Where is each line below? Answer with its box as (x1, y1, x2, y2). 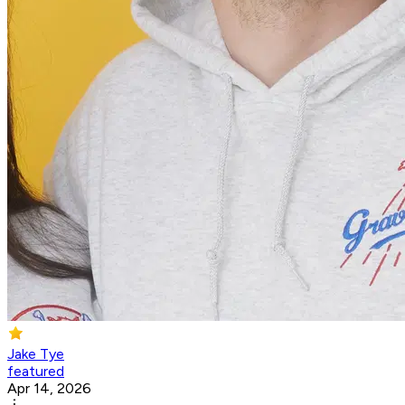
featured (7, 363, 64, 381)
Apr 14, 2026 (7, 380, 91, 398)
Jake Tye (7, 345, 64, 363)
